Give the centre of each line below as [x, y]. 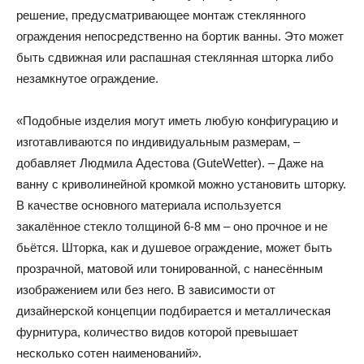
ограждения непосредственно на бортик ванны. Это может [180, 37]
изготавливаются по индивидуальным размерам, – [158, 142]
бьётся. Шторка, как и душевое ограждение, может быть [174, 248]
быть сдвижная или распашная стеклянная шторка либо [175, 58]
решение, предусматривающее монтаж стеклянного [161, 15]
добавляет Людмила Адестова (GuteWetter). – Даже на [170, 163]
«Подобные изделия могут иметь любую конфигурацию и [177, 121]
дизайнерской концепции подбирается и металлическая [173, 311]
